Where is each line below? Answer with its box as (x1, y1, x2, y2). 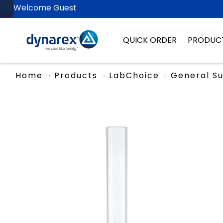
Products (54, 69, 98, 81)
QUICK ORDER (122, 34, 177, 46)
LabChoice (109, 69, 159, 81)
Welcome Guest (13, 2, 77, 13)
